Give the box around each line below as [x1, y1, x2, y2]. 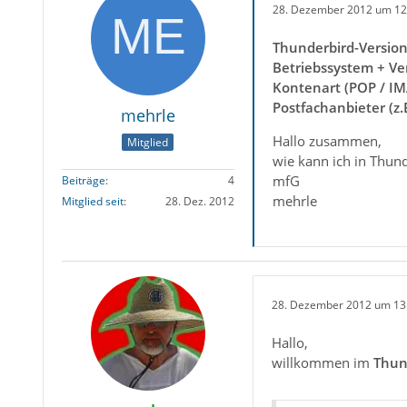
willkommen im [271, 353, 373, 372]
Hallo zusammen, [272, 132, 382, 150]
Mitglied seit [61, 194, 124, 210]
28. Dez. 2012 [164, 194, 234, 210]
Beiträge [61, 173, 105, 189]
